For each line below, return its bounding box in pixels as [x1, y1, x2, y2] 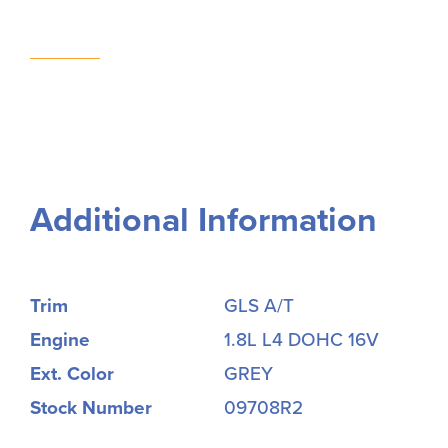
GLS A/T [224, 295, 294, 318]
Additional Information [30, 199, 377, 241]
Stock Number [30, 397, 152, 420]
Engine [30, 329, 90, 352]
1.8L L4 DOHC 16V [224, 329, 379, 352]
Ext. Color [30, 363, 114, 386]
